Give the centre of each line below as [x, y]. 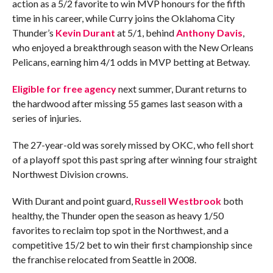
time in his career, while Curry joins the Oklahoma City [123, 18]
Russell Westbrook [178, 200]
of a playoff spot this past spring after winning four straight [134, 159]
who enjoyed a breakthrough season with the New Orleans [133, 47]
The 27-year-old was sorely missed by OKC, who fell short [133, 144]
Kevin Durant [85, 32]
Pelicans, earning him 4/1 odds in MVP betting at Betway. [131, 62]
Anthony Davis [209, 32]
